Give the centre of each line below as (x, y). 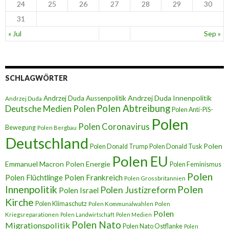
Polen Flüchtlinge (34, 178)
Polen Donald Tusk (176, 147)
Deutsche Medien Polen (50, 109)
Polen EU (140, 162)
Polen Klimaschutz (61, 204)
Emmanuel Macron (35, 164)
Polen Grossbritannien (155, 178)
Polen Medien (134, 215)
